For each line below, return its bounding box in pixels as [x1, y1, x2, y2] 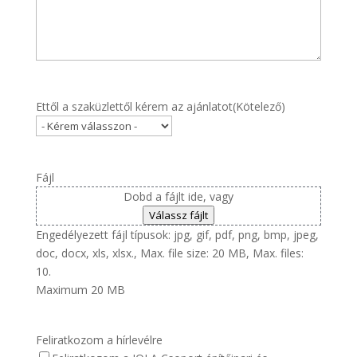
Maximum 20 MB [35, 282, 125, 298]
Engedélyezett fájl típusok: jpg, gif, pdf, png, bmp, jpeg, [35, 227, 319, 243]
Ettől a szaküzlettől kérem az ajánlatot [35, 99, 233, 115]
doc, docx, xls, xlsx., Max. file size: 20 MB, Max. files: [35, 245, 304, 261]
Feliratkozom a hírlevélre [35, 332, 163, 348]
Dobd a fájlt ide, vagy [123, 189, 233, 205]
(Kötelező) [232, 99, 285, 115]
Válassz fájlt [148, 208, 208, 223]
